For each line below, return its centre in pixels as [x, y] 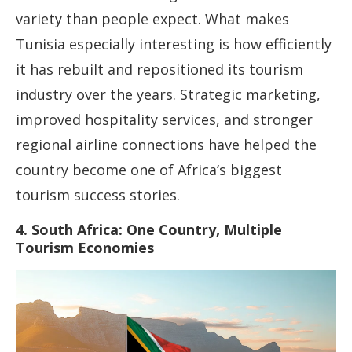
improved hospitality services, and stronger [164, 120]
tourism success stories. [98, 195]
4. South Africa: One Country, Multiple [149, 230]
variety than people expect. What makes [152, 19]
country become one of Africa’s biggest [149, 170]
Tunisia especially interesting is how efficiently [174, 44]
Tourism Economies [85, 248]
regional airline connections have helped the [166, 145]
